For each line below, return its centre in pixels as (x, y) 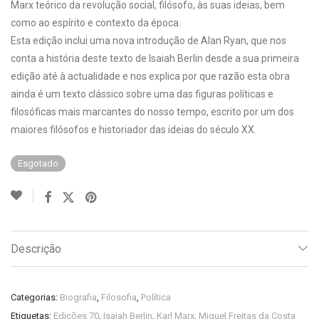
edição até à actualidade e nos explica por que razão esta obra (150, 76)
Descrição (36, 249)
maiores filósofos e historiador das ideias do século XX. (134, 130)
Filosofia (119, 297)
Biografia (78, 297)
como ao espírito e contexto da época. (96, 23)
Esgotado (38, 163)
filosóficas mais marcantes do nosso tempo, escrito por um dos (152, 112)
